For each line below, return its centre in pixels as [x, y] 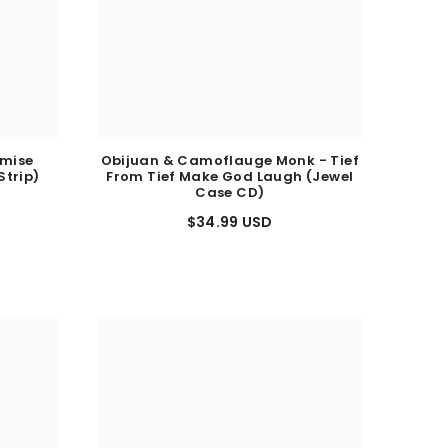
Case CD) [230, 202]
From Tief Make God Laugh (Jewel [230, 186]
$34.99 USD [229, 231]
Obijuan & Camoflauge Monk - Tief [229, 170]
